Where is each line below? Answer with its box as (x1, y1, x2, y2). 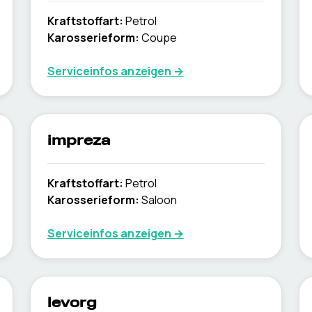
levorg (47, 297, 97, 311)
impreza (47, 134, 111, 148)
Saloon (141, 192, 177, 208)
